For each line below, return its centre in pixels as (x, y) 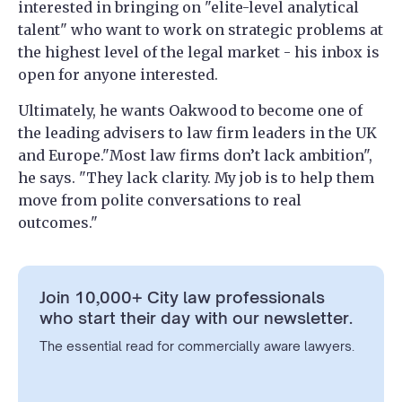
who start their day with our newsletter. (196, 318)
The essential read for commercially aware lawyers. (197, 346)
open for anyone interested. (118, 75)
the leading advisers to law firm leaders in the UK (197, 133)
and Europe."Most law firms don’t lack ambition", (195, 156)
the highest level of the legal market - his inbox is (199, 52)
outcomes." (58, 223)
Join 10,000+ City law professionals (182, 297)
